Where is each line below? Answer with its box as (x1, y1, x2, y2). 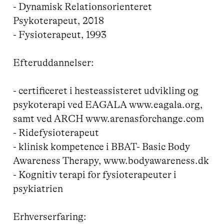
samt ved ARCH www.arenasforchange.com (13, 112, 204, 124)
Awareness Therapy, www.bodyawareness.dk (13, 154, 209, 166)
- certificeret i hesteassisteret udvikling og (13, 84, 201, 96)
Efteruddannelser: (13, 56, 94, 68)
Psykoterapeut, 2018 (13, 14, 104, 26)
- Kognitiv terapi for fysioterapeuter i (13, 168, 179, 180)
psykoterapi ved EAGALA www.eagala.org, (13, 98, 205, 110)
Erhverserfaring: (13, 210, 87, 222)
